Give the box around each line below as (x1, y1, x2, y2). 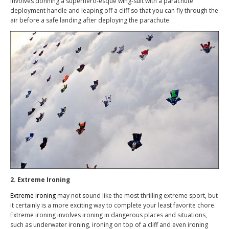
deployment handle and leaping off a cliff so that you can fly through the (10, 6, 218, 15)
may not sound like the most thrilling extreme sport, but (56, 191, 218, 200)
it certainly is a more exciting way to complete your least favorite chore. (10, 200, 216, 210)
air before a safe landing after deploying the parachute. (10, 16, 171, 25)
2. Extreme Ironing (10, 175, 70, 184)
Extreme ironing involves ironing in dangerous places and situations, (10, 210, 207, 219)
